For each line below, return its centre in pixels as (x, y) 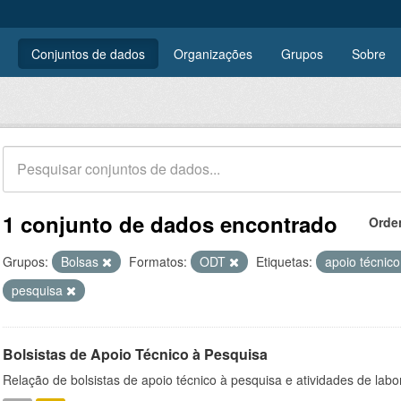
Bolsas (81, 261)
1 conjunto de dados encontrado (170, 224)
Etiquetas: (284, 261)
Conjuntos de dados (88, 54)
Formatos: (158, 261)
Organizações (213, 54)
